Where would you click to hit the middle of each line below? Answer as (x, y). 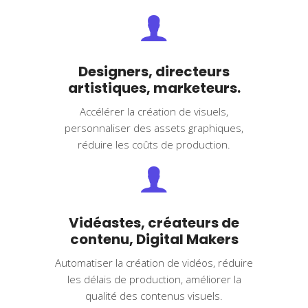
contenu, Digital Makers (154, 240)
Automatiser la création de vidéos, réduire (154, 263)
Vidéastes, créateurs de (154, 223)
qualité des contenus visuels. (154, 296)
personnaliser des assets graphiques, (154, 128)
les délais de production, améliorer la (154, 279)
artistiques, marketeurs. (154, 88)
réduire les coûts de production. (154, 145)
